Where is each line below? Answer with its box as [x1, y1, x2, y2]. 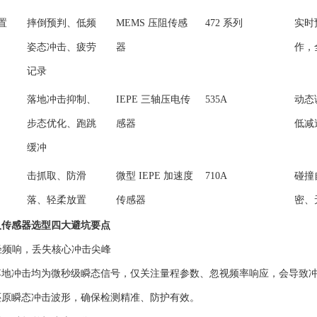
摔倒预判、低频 [27, 18, 96, 28]
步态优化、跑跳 [27, 118, 96, 129]
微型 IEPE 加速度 [116, 171, 193, 181]
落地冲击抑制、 [27, 94, 96, 105]
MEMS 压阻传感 [116, 18, 188, 28]
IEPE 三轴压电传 [116, 94, 190, 105]
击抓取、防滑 [27, 171, 86, 181]
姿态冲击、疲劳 [27, 42, 96, 52]
